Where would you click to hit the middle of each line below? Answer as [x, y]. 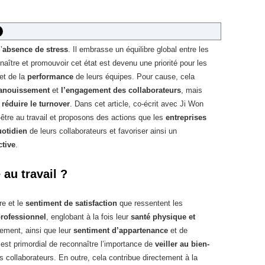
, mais [192, 90]
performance [50, 77]
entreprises [186, 117]
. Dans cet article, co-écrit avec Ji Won [137, 104]
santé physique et [163, 217]
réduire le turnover [36, 104]
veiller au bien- [182, 244]
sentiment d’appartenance [121, 230]
